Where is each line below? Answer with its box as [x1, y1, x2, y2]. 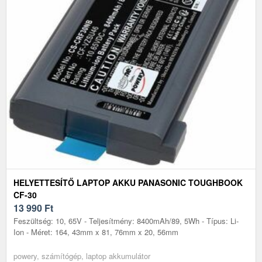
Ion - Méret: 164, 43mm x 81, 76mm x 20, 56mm [13, 226, 178, 237]
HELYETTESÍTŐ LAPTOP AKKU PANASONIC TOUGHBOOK [13, 176, 243, 188]
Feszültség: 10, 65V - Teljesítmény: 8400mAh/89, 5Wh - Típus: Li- [13, 215, 239, 226]
